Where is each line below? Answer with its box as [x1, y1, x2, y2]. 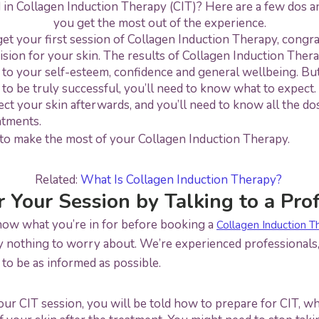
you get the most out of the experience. [53, 14, 266, 31]
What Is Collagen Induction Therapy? [80, 171, 285, 188]
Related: [34, 171, 80, 188]
